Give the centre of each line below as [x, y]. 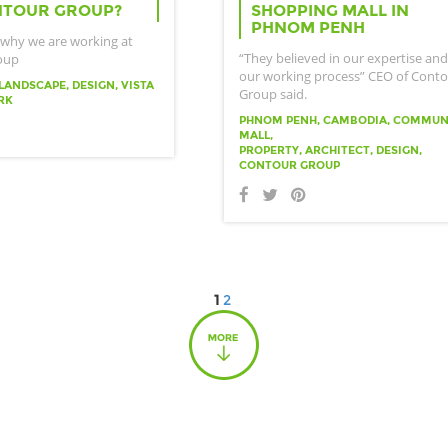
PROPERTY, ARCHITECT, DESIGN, [330, 149]
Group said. [273, 93]
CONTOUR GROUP [289, 164]
